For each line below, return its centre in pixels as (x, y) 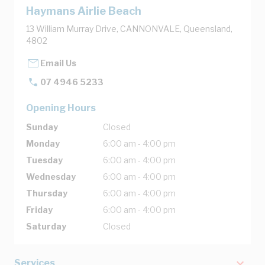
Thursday (47, 193)
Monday (43, 143)
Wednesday (51, 176)
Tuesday (44, 160)
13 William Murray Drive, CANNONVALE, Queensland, (129, 28)
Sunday (42, 127)
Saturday (46, 226)
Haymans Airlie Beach (84, 11)
